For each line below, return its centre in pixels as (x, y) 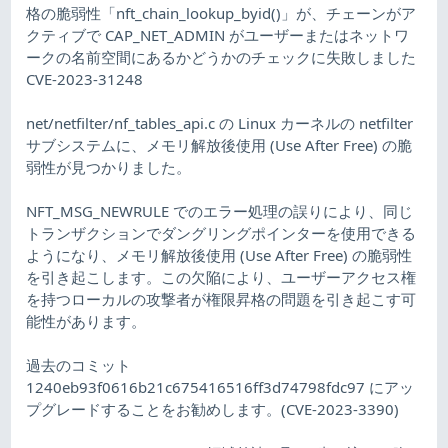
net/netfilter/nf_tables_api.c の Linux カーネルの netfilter (220, 122)
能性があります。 (86, 320)
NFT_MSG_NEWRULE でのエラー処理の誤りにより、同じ (220, 210)
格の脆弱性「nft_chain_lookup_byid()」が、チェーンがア (221, 12)
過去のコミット (79, 364)
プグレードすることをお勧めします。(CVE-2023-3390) (213, 408)
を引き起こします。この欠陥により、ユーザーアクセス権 (221, 276)
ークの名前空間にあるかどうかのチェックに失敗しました (221, 56)
